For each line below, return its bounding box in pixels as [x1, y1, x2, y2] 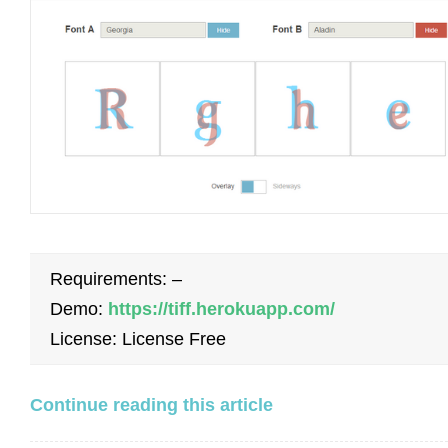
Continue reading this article [30, 394, 273, 415]
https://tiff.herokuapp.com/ [108, 298, 335, 319]
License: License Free [50, 328, 226, 349]
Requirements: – [50, 268, 182, 289]
